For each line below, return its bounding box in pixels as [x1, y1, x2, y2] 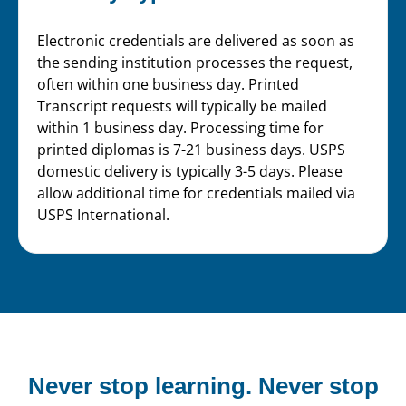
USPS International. [37, 204, 169, 225]
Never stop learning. [27, 372, 252, 400]
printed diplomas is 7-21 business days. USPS [37, 139, 345, 159]
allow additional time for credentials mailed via [37, 182, 355, 203]
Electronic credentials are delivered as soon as [37, 30, 354, 51]
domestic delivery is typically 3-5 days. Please [37, 160, 343, 181]
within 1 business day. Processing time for [37, 117, 324, 138]
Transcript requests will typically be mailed [37, 95, 327, 116]
